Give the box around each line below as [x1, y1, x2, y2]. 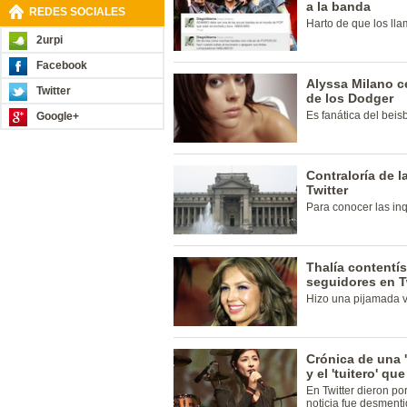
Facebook [36, 59, 87, 72]
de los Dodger [306, 91, 393, 105]
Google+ [36, 110, 79, 123]
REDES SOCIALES [29, 5, 125, 18]
